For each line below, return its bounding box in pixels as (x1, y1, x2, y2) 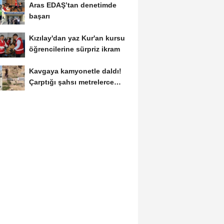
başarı (28, 12, 50, 20)
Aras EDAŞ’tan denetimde (28, 1, 116, 9)
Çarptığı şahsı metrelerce (28, 77, 114, 86)
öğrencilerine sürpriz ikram (28, 45, 120, 53)
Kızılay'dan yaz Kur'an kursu (28, 34, 125, 42)
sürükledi (28, 88, 61, 97)
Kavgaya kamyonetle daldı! (28, 66, 121, 75)
